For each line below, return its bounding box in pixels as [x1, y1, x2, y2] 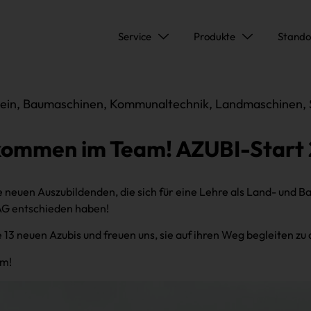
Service [118, 30, 151, 44]
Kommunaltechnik [109, 96, 209, 112]
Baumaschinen [22, 96, 103, 112]
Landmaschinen [215, 96, 303, 112]
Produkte [194, 30, 235, 44]
